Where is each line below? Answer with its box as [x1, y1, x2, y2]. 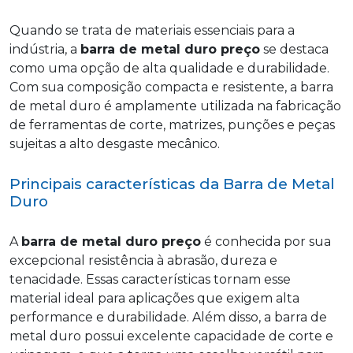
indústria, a [9, 41, 80, 57]
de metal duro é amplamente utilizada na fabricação [9, 98, 341, 113]
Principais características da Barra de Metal [9, 174, 335, 193]
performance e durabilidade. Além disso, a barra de [9, 310, 327, 325]
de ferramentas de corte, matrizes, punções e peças [9, 117, 335, 132]
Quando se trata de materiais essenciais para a [9, 22, 295, 38]
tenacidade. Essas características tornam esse [9, 272, 291, 288]
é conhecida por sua [201, 234, 331, 250]
